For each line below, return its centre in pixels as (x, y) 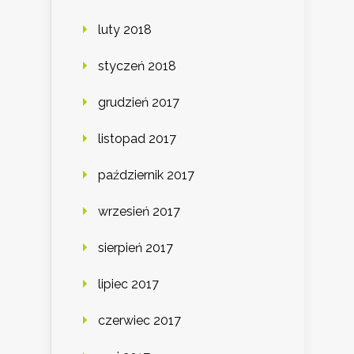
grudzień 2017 (139, 102)
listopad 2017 (137, 138)
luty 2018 (125, 29)
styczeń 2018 (137, 66)
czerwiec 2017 (139, 320)
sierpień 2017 (136, 247)
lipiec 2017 (128, 284)
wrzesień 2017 (139, 211)
